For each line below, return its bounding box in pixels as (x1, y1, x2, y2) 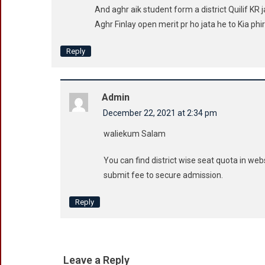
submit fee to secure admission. (104, 170, 223, 180)
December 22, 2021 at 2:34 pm (103, 108, 217, 118)
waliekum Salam (104, 129, 166, 138)
